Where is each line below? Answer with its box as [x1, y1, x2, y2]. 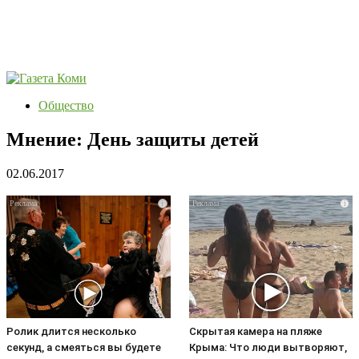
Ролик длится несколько [6, 325, 136, 338]
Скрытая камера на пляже [188, 325, 322, 338]
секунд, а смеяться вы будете [6, 341, 161, 354]
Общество [38, 99, 94, 112]
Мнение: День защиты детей [6, 128, 259, 150]
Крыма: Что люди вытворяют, [188, 341, 347, 354]
